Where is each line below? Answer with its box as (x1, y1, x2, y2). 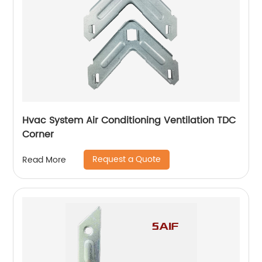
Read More (22, 153, 67, 167)
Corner (22, 127, 54, 143)
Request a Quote (92, 153, 161, 167)
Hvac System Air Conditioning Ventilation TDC (22, 113, 236, 129)
